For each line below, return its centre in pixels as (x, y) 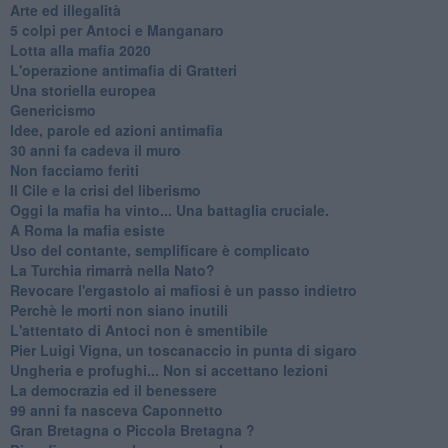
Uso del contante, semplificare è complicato (159, 249)
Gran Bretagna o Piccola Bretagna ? (132, 429)
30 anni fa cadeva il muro (95, 149)
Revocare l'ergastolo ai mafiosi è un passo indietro (183, 289)
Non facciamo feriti (74, 169)
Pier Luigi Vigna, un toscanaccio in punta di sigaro (183, 349)
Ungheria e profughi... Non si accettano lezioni (168, 369)
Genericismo (52, 109)
